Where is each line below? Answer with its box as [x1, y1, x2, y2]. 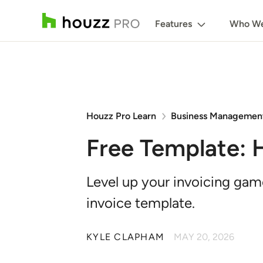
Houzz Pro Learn [86, 110, 156, 122]
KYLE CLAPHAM [86, 231, 164, 242]
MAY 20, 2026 [174, 231, 234, 242]
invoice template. [86, 194, 195, 211]
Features [155, 18, 192, 29]
